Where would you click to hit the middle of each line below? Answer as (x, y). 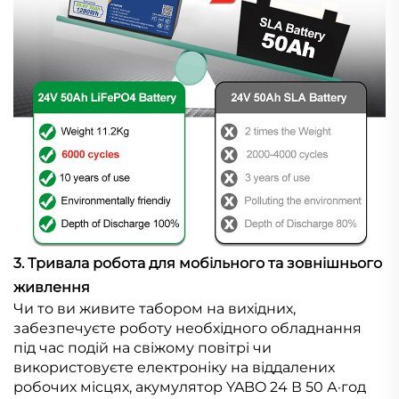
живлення (52, 288)
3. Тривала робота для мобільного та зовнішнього (198, 264)
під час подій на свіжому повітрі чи (142, 348)
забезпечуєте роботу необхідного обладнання (187, 329)
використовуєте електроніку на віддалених (174, 368)
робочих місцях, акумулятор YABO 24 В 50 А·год (190, 387)
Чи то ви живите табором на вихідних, (155, 309)
